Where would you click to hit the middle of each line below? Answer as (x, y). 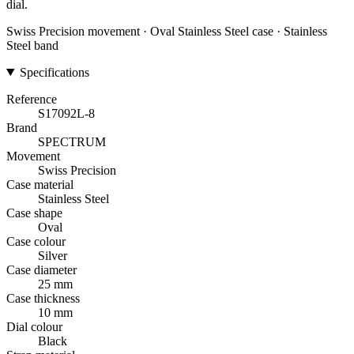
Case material (40, 184)
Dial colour (34, 326)
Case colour (36, 241)
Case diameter (41, 269)
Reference (32, 99)
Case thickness (43, 298)
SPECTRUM (72, 141)
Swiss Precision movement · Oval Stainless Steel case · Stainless (167, 31)
